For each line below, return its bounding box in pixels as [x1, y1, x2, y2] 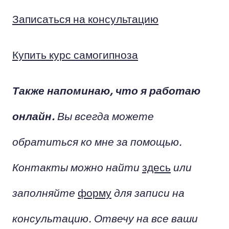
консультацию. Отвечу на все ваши [12, 210, 198, 225]
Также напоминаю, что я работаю [12, 82, 200, 98]
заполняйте [12, 185, 78, 200]
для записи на [111, 185, 185, 200]
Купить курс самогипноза [12, 47, 138, 62]
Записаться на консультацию [12, 11, 158, 26]
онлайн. [12, 108, 55, 123]
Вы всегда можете [55, 108, 154, 123]
